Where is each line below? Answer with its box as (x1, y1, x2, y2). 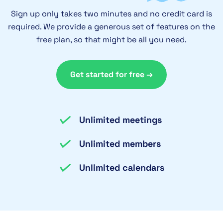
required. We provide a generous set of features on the (8, 21, 215, 32)
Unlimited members (79, 138, 161, 150)
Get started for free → (70, 69, 153, 80)
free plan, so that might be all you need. (36, 34, 187, 45)
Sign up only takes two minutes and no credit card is (11, 8, 212, 19)
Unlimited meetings (79, 114, 162, 126)
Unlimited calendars (79, 162, 164, 174)
